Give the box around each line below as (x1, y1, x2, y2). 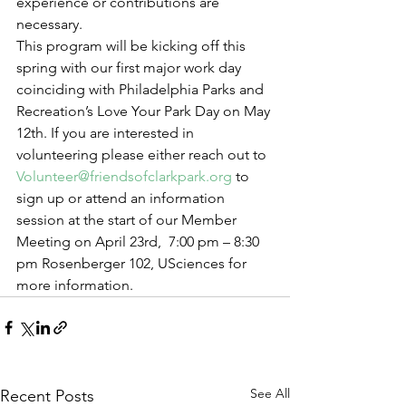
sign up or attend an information (16, 189, 228, 208)
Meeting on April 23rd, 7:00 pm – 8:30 (16, 233, 263, 251)
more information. (16, 276, 133, 295)
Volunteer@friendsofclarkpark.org (16, 168, 232, 186)
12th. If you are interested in (16, 124, 198, 142)
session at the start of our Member (16, 211, 240, 229)
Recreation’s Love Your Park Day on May (16, 102, 274, 121)
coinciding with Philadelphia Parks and (16, 81, 267, 99)
